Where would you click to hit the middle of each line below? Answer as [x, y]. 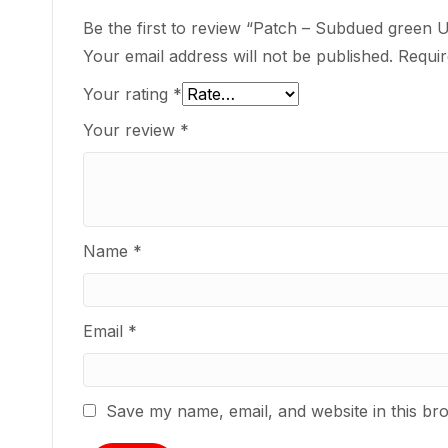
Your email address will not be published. [238, 56]
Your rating [128, 94]
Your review [131, 130]
